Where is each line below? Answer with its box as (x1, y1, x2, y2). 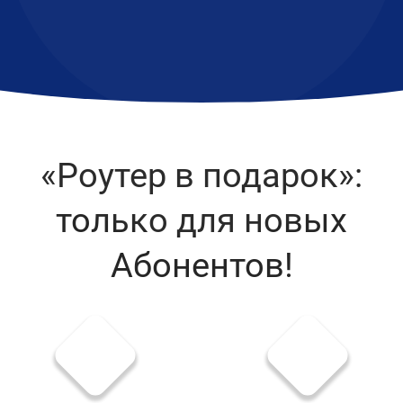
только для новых (56, 201, 347, 240)
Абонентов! (110, 246, 293, 285)
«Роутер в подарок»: (40, 156, 363, 195)
